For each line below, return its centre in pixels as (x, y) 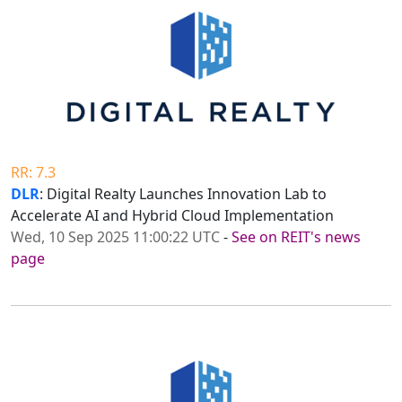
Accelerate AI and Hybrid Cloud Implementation (172, 216)
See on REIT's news (296, 237)
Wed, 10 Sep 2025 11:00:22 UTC (115, 237)
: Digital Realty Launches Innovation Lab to (183, 194)
